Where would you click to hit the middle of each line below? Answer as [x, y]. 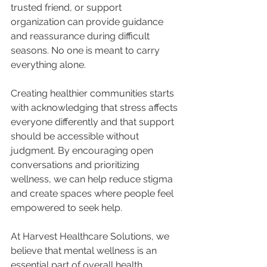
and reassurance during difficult [81, 36]
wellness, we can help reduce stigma [93, 179]
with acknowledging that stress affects [95, 108]
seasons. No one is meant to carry [86, 51]
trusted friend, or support [67, 8]
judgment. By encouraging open [83, 151]
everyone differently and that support [94, 122]
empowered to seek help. [66, 208]
